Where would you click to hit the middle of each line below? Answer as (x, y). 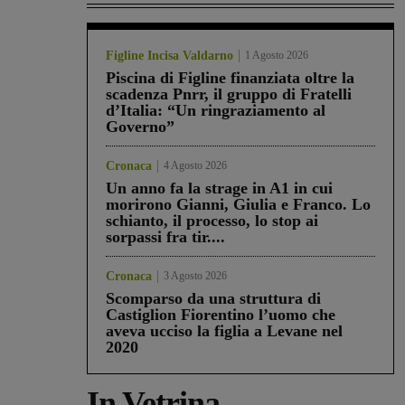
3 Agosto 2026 (195, 276)
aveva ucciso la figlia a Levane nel (224, 331)
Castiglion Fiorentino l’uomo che (221, 315)
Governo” (140, 127)
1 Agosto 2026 (277, 56)
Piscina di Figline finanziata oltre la (230, 78)
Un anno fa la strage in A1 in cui (219, 188)
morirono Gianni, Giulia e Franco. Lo (238, 205)
